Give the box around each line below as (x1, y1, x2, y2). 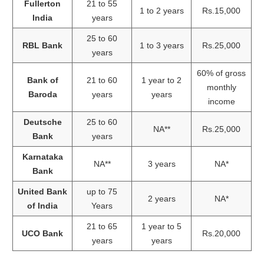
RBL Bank (22, 40, 62, 50)
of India (27, 200, 58, 210)
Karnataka (22, 151, 63, 161)
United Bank (18, 186, 67, 196)
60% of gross (197, 68, 246, 78)
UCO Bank (22, 228, 63, 238)
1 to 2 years (139, 5, 184, 15)
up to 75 (87, 186, 117, 196)
